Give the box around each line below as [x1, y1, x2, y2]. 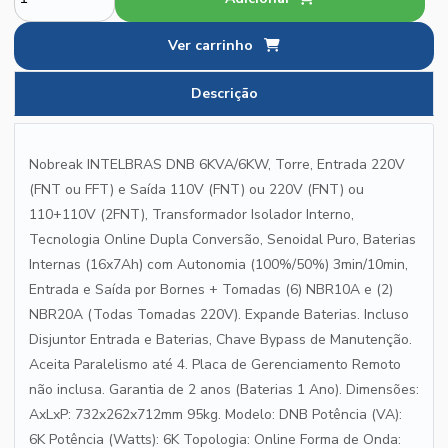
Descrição [201, 84, 258, 103]
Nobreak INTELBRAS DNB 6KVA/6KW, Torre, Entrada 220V [29, 155, 405, 174]
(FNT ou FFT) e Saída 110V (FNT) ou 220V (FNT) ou [29, 180, 364, 199]
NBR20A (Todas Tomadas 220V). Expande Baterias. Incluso [29, 305, 409, 324]
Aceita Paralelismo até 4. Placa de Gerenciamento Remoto [29, 355, 401, 374]
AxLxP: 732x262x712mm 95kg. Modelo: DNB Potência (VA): [29, 405, 402, 424]
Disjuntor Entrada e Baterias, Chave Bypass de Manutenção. [29, 330, 412, 349]
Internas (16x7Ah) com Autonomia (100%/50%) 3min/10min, [29, 255, 408, 274]
